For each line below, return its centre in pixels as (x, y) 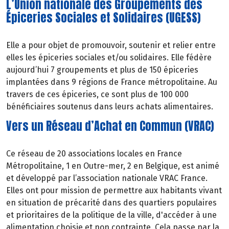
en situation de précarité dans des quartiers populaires (111, 202)
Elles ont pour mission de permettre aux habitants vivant (114, 190)
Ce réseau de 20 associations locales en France (94, 153)
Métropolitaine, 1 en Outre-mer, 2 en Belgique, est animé (113, 166)
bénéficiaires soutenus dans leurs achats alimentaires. (110, 106)
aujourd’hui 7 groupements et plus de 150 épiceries (102, 70)
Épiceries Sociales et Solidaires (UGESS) (104, 18)
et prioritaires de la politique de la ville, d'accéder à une (111, 215)
